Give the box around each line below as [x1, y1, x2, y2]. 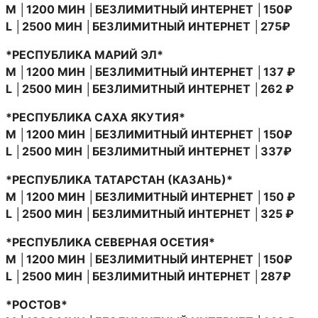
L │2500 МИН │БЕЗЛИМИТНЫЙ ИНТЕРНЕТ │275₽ [6, 18, 290, 33]
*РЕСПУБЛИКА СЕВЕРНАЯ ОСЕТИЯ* [6, 234, 215, 249]
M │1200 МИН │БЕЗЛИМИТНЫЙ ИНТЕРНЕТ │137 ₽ [6, 64, 295, 79]
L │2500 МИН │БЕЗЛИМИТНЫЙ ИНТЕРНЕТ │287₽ [6, 268, 291, 283]
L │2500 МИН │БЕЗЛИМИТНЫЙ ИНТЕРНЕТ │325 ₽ [6, 206, 294, 221]
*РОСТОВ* [6, 297, 67, 312]
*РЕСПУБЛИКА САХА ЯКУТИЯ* [6, 109, 185, 124]
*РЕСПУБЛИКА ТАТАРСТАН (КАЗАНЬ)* [6, 172, 233, 187]
